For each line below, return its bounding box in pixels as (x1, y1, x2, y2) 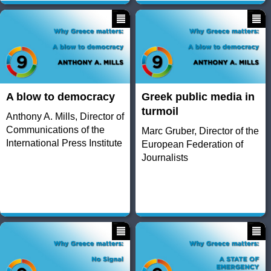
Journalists (141, 152, 188, 163)
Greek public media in (141, 91, 255, 103)
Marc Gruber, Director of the (141, 126, 259, 137)
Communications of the (6, 125, 105, 135)
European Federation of (141, 139, 243, 150)
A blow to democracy (6, 91, 115, 103)
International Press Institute (6, 138, 122, 149)
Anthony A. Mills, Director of (6, 111, 124, 122)
